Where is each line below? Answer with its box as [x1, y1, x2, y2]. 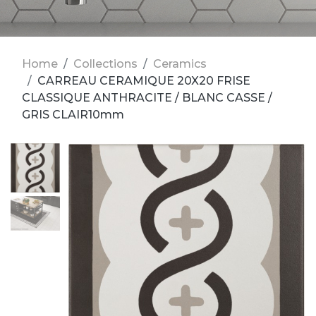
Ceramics [153, 57, 207, 71]
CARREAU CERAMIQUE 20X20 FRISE [37, 74, 250, 87]
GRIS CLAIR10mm [22, 108, 124, 121]
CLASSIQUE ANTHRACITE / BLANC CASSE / [22, 91, 272, 104]
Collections [73, 57, 138, 71]
